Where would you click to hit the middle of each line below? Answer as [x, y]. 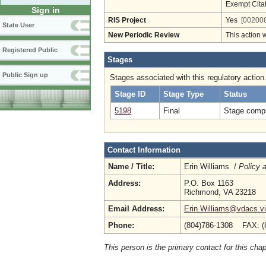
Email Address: [136, 209]
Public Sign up [25, 75]
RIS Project [127, 20]
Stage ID [130, 94]
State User [18, 25]
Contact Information [144, 150]
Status [235, 94]
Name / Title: [131, 167]
